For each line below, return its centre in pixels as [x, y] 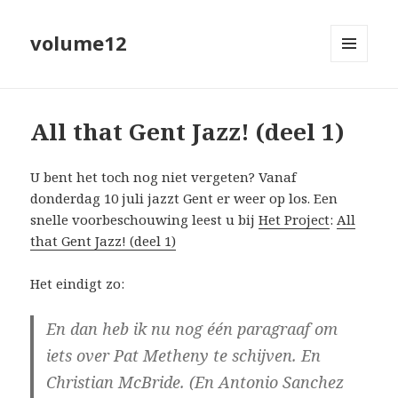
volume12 [79, 43]
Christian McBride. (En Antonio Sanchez [195, 382]
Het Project [295, 220]
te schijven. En [265, 356]
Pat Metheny [162, 356]
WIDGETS [357, 99]
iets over [80, 356]
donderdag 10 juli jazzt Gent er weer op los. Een [184, 199]
